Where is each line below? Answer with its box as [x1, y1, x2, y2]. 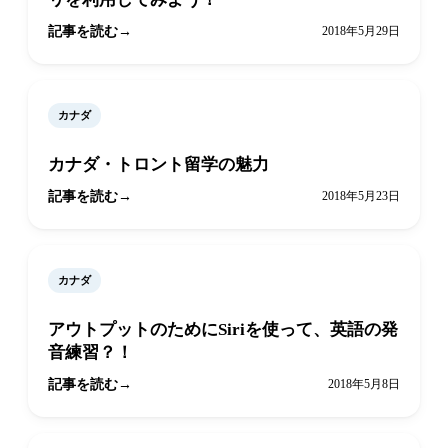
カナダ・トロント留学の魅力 [48, 155, 269, 175]
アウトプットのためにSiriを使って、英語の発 [48, 320, 398, 340]
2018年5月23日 [322, 189, 400, 204]
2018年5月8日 [328, 377, 400, 392]
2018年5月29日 [322, 24, 400, 39]
